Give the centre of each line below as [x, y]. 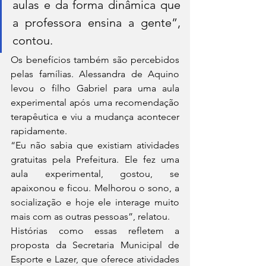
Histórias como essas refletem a [95, 231]
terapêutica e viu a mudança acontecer [95, 117]
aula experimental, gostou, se [95, 174]
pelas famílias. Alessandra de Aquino [95, 74]
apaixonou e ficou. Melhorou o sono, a [95, 188]
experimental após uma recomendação [95, 103]
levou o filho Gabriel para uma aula [95, 88]
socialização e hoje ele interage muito [95, 202]
